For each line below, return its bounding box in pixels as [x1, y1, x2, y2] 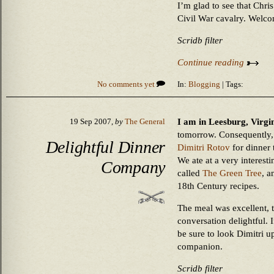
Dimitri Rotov [177, 143, 230, 152]
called [177, 168, 202, 178]
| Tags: [220, 80, 243, 89]
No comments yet [97, 80, 157, 89]
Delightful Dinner [45, 137, 165, 157]
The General [125, 117, 165, 126]
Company [100, 157, 165, 177]
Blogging [188, 80, 220, 89]
